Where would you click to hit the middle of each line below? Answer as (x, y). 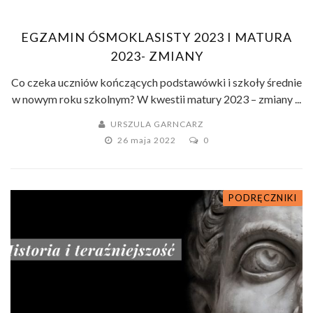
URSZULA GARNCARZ (157, 124)
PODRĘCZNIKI (263, 197)
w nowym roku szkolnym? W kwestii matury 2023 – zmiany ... (156, 99)
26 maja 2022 (147, 140)
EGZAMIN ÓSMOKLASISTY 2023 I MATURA (156, 37)
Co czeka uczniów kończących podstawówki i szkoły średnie (156, 82)
